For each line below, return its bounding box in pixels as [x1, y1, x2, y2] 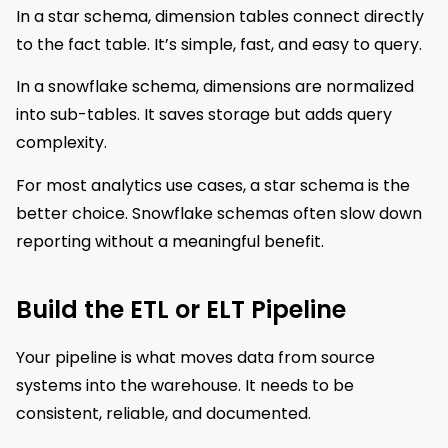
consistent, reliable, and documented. [16, 401, 311, 425]
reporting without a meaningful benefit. [16, 229, 324, 253]
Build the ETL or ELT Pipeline [16, 292, 346, 326]
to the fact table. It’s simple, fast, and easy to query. [16, 32, 422, 56]
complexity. [16, 131, 107, 155]
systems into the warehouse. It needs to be [16, 373, 354, 397]
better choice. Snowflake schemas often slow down [16, 201, 422, 225]
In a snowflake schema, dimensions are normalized [16, 75, 414, 99]
